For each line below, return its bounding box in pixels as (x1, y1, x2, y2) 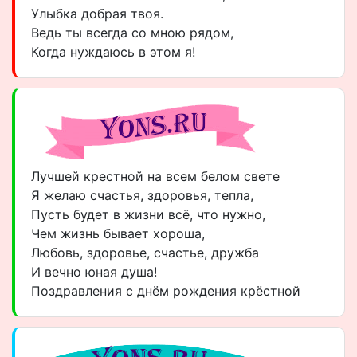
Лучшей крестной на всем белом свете (31, 168, 280, 184)
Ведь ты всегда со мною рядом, (31, 25, 233, 41)
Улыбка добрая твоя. (31, 6, 163, 22)
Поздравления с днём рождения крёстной (31, 283, 300, 299)
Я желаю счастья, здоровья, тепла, (31, 187, 253, 203)
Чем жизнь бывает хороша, (31, 226, 205, 241)
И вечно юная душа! (31, 264, 157, 280)
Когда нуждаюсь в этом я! (31, 44, 195, 60)
